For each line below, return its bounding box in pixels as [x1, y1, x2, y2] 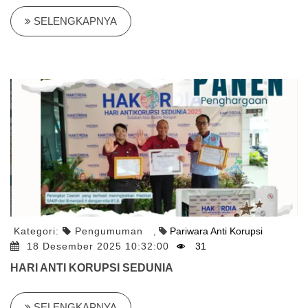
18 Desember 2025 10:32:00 [27, 241, 173, 252]
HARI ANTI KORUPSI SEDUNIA [10, 262, 173, 274]
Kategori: [14, 225, 63, 236]
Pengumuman [75, 225, 143, 236]
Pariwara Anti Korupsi [170, 225, 263, 236]
